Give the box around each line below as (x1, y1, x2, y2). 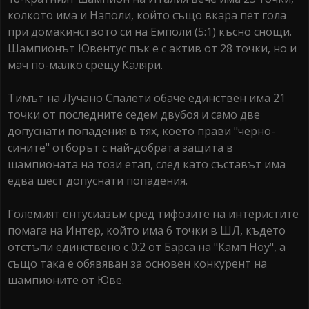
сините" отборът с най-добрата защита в (8, 140, 233, 156)
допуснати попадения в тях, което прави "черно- (8, 123, 275, 139)
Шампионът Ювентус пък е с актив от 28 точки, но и (8, 41, 297, 57)
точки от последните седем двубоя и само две (8, 107, 260, 123)
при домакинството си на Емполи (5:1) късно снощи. (8, 24, 292, 40)
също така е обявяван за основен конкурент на (8, 256, 267, 272)
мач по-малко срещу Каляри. (8, 57, 163, 73)
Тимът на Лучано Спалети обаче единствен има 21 (8, 90, 286, 106)
